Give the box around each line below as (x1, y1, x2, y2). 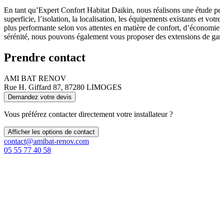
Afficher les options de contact (8, 128, 95, 136)
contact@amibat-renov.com (4, 137, 89, 145)
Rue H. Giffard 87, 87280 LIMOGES (4, 82, 122, 91)
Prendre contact (4, 51, 85, 64)
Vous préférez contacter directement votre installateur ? (4, 110, 173, 118)
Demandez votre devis (8, 93, 72, 101)
